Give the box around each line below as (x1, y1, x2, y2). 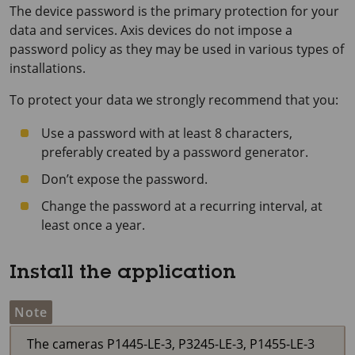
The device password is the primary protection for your (10, 2, 339, 20)
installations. (10, 59, 86, 77)
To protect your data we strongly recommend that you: (10, 90, 338, 109)
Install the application (10, 264, 236, 284)
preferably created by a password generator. (41, 143, 308, 161)
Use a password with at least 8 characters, (41, 124, 292, 142)
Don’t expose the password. (41, 170, 208, 188)
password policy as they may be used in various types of (10, 40, 344, 58)
